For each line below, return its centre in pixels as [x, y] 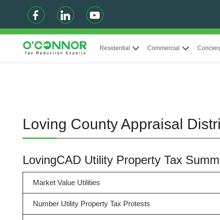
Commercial [164, 48]
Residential [115, 48]
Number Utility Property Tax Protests [91, 204]
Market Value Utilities [66, 182]
